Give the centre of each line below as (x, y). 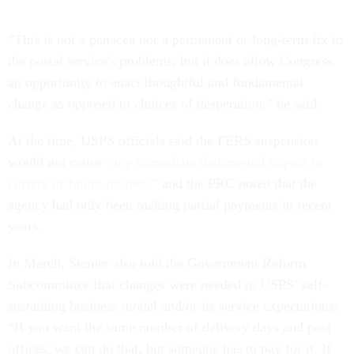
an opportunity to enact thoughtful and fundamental (156, 83)
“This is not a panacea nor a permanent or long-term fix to (175, 40)
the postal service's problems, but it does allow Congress (170, 61)
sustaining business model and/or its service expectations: (173, 306)
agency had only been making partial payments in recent (170, 205)
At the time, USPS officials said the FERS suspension (163, 141)
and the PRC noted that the (237, 184)
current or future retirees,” (83, 184)
